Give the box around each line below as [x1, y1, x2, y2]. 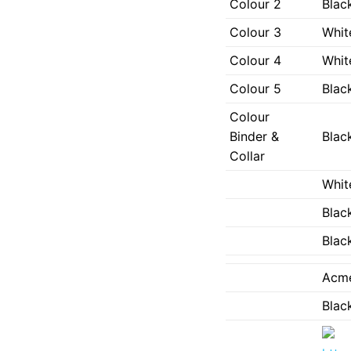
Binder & [229, 128, 279, 144]
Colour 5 [229, 80, 281, 96]
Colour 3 [229, 24, 281, 40]
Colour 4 [229, 52, 281, 68]
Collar [229, 147, 265, 164]
